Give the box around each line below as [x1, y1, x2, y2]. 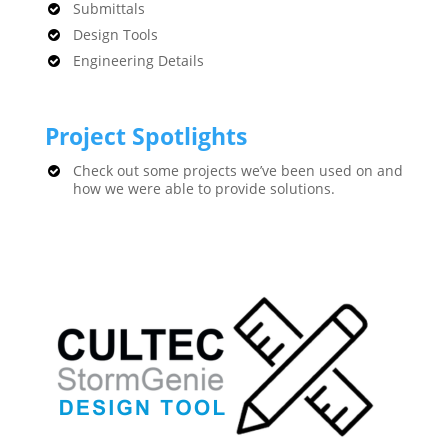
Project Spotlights [44, 120, 247, 152]
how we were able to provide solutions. [72, 179, 335, 198]
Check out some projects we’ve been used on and [72, 161, 403, 180]
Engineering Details [72, 51, 204, 70]
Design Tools [72, 25, 158, 44]
